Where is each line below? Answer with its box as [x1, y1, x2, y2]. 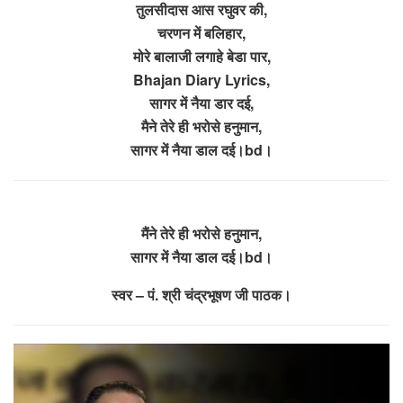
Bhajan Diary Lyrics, [133, 68, 270, 90]
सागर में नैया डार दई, [149, 92, 254, 113]
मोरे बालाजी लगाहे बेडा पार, [132, 45, 271, 67]
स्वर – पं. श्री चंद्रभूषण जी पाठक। [112, 283, 291, 305]
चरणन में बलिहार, [157, 22, 246, 43]
